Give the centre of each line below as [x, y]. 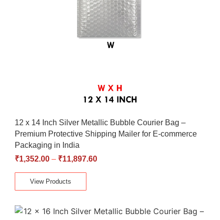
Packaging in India [47, 145]
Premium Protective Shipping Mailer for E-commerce [106, 134]
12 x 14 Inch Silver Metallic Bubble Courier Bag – [100, 122]
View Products [51, 181]
